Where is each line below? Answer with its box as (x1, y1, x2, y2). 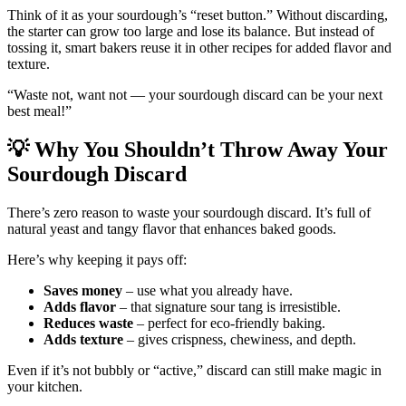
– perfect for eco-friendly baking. (133, 314, 325, 331)
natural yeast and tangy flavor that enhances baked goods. (7, 220, 336, 237)
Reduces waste (43, 314, 133, 331)
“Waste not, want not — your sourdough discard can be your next (7, 86, 382, 102)
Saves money (43, 282, 122, 298)
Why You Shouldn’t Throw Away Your (29, 137, 388, 161)
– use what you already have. (122, 282, 293, 298)
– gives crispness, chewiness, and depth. (123, 331, 356, 347)
